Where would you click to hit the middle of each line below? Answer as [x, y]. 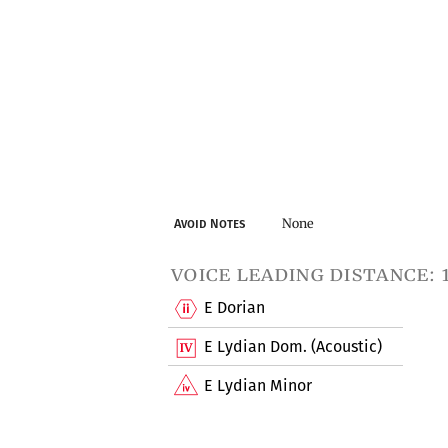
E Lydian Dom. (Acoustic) [293, 346]
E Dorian [235, 308]
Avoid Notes [210, 224]
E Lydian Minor [258, 385]
